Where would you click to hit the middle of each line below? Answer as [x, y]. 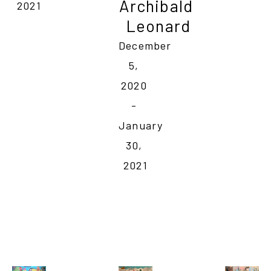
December [145, 46]
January [141, 126]
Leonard [158, 26]
